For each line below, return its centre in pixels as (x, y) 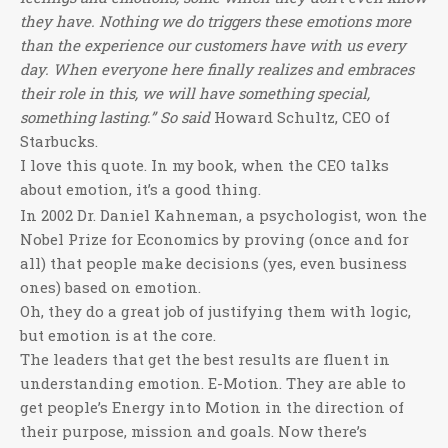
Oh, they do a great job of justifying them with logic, (215, 311)
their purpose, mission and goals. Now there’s (193, 431)
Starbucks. (59, 141)
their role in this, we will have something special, (195, 93)
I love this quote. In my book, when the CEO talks (204, 165)
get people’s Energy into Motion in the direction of (212, 407)
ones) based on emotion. (110, 287)
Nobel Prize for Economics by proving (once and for (214, 239)
